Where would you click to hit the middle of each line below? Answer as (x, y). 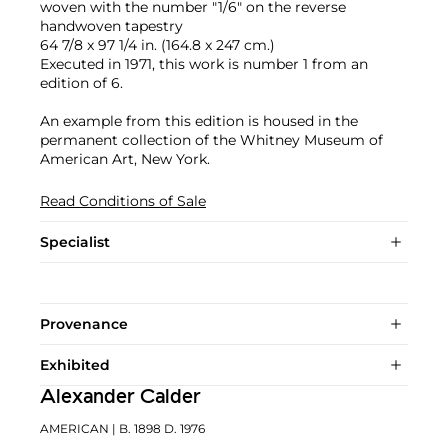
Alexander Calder (120, 397)
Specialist (75, 241)
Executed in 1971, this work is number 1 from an (204, 63)
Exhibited (75, 364)
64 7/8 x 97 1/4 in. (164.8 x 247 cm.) (157, 44)
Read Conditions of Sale (123, 200)
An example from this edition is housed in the (199, 120)
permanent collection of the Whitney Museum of (211, 139)
